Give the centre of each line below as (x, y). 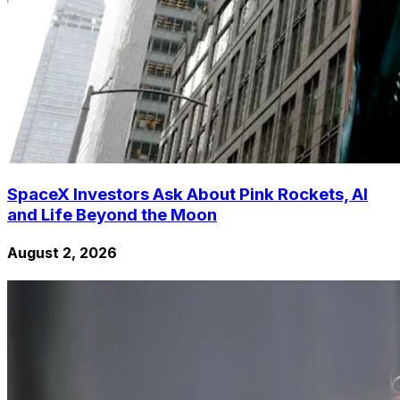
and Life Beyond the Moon (112, 214)
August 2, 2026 (62, 252)
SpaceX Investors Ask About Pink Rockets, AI (187, 194)
